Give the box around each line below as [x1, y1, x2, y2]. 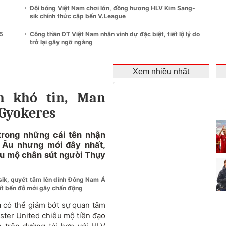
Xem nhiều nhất [133, 67, 189, 76]
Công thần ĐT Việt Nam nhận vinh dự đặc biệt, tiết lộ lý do [30, 30, 200, 38]
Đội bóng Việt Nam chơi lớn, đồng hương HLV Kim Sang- [30, 4, 195, 12]
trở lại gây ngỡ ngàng [30, 38, 93, 46]
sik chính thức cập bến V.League [30, 12, 126, 20]
